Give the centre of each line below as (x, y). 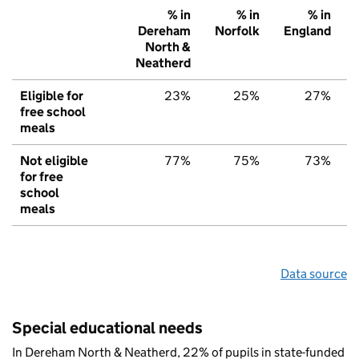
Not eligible (54, 161)
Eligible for (52, 96)
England (307, 31)
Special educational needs (107, 328)
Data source (314, 274)
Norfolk (237, 31)
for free (42, 177)
